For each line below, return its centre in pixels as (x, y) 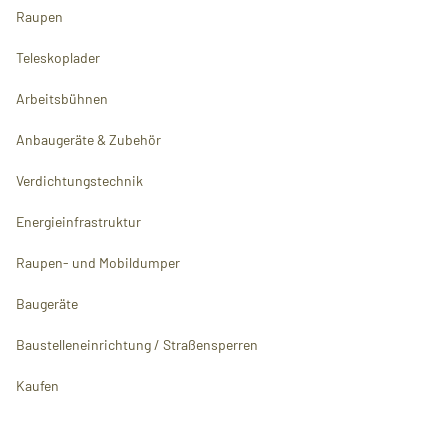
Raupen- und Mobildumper (98, 262)
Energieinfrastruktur (78, 221)
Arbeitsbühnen (62, 98)
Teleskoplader (58, 57)
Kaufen (37, 385)
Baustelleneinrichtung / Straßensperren (137, 344)
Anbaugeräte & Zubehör (88, 139)
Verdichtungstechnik (79, 180)
